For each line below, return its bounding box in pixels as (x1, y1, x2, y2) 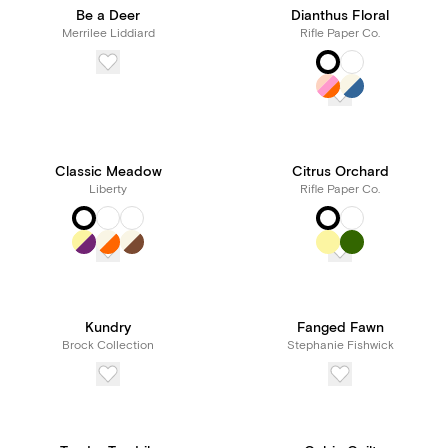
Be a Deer (76, 7, 140, 25)
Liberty (89, 182, 127, 197)
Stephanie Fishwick (286, 338, 394, 353)
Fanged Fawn (296, 319, 384, 337)
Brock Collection (62, 338, 154, 353)
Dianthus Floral (291, 7, 389, 25)
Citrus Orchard (291, 163, 389, 181)
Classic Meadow (54, 163, 162, 181)
